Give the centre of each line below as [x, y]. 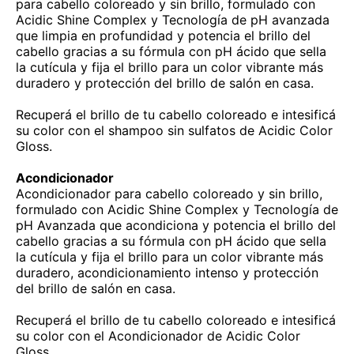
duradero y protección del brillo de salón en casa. [165, 83]
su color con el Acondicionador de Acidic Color [158, 336]
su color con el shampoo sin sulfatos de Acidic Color [174, 131]
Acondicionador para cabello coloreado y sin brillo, [169, 194]
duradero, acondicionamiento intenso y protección [167, 273]
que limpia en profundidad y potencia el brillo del [163, 36]
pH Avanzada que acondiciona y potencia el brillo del [176, 226]
